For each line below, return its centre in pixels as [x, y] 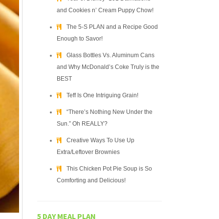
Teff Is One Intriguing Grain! [102, 95]
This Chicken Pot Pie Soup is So [109, 169]
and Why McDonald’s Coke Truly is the [108, 67]
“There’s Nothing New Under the [109, 112]
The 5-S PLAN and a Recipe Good [112, 27]
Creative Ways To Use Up [100, 140]
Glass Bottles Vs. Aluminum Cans [110, 55]
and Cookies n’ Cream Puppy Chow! [105, 10]
